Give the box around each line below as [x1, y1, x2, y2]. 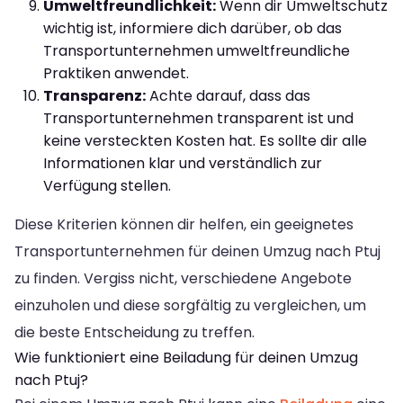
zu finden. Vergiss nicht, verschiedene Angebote [14, 267, 352, 289]
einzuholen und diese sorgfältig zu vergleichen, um [14, 294, 366, 316]
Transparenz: [43, 85, 146, 106]
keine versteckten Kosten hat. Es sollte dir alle [43, 130, 367, 151]
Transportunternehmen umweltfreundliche [43, 40, 350, 61]
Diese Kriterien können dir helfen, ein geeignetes [14, 213, 354, 235]
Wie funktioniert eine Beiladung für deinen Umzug [14, 346, 358, 368]
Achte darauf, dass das [146, 85, 310, 106]
